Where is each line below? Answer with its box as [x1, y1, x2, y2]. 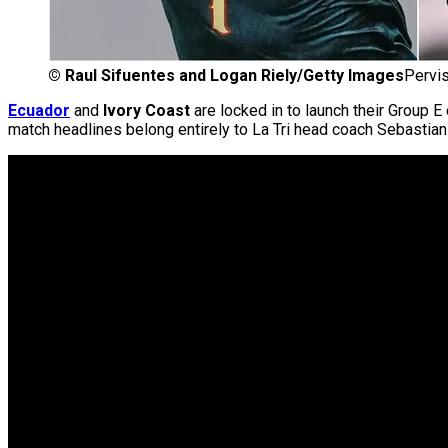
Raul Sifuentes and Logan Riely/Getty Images [65, 66, 404, 86]
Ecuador [8, 101, 70, 121]
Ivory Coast [103, 101, 190, 121]
